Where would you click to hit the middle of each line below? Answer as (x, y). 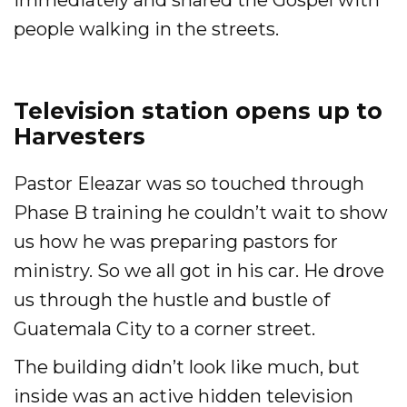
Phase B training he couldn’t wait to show (201, 213)
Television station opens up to (198, 111)
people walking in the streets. (146, 29)
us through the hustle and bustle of (172, 300)
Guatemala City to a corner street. (164, 329)
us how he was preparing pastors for (176, 242)
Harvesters (79, 136)
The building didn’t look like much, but (187, 367)
